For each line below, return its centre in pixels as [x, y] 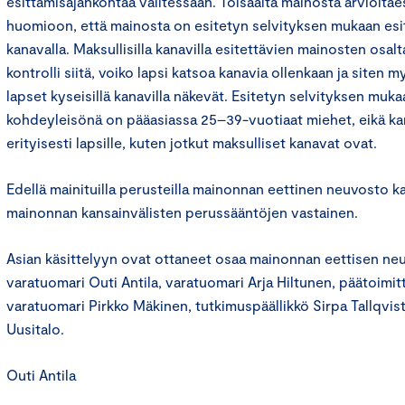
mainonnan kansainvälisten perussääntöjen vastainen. [182, 212]
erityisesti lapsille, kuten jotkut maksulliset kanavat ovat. [192, 142]
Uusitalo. [35, 329]
